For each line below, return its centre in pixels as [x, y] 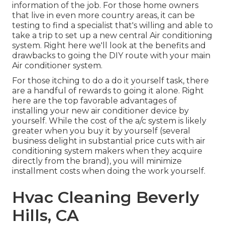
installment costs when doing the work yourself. [109, 171]
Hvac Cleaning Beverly [106, 197]
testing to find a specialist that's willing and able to [113, 26]
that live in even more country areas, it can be [103, 16]
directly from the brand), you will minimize [97, 161]
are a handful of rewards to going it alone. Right [108, 91]
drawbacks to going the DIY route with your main [111, 56]
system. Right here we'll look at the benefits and [109, 46]
